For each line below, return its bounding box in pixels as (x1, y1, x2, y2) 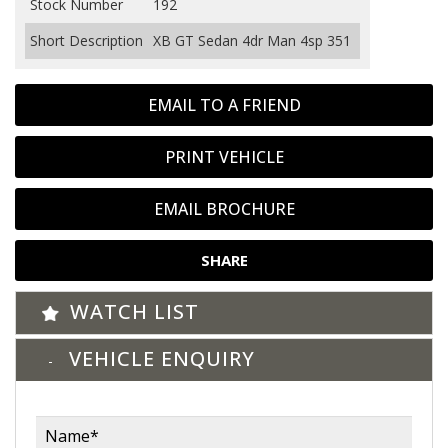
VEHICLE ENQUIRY (69, 345, 255, 372)
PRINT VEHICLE (164, 146, 284, 168)
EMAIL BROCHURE (153, 198, 295, 220)
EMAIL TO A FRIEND (147, 94, 301, 116)
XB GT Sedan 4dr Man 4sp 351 (153, 31, 351, 50)
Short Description (30, 31, 143, 50)
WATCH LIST (70, 298, 199, 325)
